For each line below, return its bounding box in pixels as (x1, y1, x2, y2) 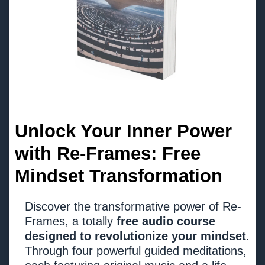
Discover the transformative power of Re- (25, 199, 241, 213)
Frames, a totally (25, 214, 117, 228)
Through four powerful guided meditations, (25, 244, 247, 257)
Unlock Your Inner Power (15, 120, 232, 141)
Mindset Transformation (15, 165, 222, 186)
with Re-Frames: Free (15, 143, 201, 164)
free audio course (117, 214, 215, 228)
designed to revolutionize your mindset (25, 229, 246, 243)
